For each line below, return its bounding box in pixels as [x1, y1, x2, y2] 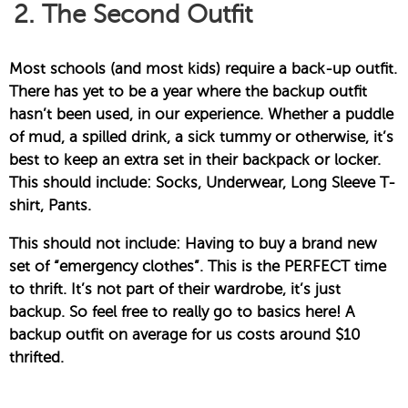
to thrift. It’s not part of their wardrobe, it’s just [9, 280, 341, 299]
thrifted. [9, 349, 64, 367]
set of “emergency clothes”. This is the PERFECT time [9, 258, 386, 276]
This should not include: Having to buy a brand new [9, 235, 377, 253]
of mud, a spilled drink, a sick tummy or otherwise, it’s [9, 128, 393, 147]
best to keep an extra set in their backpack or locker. [9, 151, 381, 169]
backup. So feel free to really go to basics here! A [9, 303, 354, 321]
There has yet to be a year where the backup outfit [9, 83, 367, 101]
